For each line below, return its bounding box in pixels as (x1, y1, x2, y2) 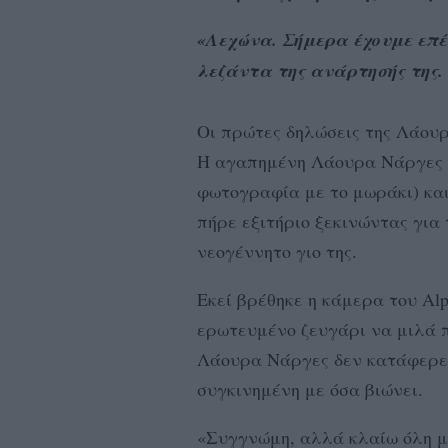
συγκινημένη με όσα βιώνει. (197, 377, 423, 401)
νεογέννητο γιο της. (197, 239, 357, 263)
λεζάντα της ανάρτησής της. (197, 58, 443, 83)
